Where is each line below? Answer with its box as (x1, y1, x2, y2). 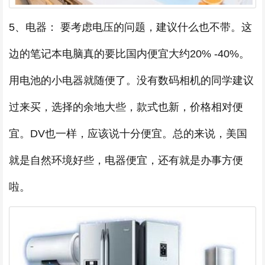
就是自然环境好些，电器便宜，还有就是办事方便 (9, 154, 243, 167)
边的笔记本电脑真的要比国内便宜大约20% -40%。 (9, 48, 250, 60)
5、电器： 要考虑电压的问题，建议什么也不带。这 (9, 21, 252, 34)
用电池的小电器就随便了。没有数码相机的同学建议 (9, 75, 254, 87)
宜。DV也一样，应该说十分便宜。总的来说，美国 (9, 128, 247, 140)
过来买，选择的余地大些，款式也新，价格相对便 (9, 101, 243, 114)
